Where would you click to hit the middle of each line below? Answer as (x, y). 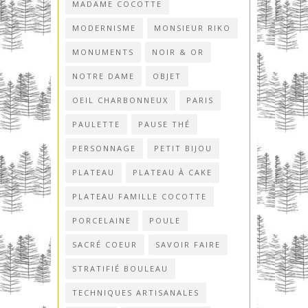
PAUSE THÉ (164, 124)
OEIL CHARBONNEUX (120, 100)
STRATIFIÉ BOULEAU (120, 269)
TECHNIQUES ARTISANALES (136, 293)
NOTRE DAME (103, 76)
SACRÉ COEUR (105, 245)
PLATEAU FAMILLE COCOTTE (140, 197)
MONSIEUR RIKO (192, 28)
